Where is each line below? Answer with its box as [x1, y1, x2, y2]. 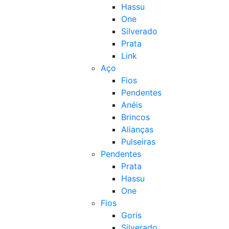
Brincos [121, 112, 150, 122]
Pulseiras [121, 136, 155, 147]
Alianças [121, 124, 153, 134]
